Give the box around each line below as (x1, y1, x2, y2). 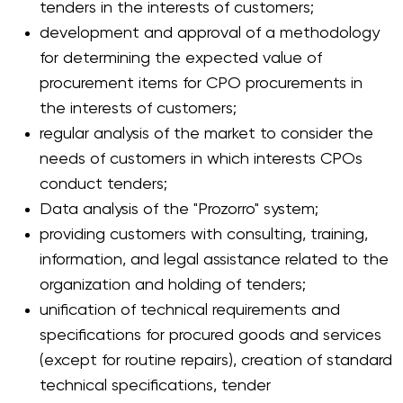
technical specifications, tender (40, 378, 271, 394)
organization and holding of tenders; (40, 277, 306, 293)
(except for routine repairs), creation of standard (40, 353, 392, 369)
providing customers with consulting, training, (40, 227, 368, 243)
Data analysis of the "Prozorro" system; (40, 201, 318, 218)
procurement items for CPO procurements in (40, 76, 363, 92)
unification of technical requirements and (40, 302, 340, 318)
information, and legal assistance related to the (40, 252, 389, 268)
